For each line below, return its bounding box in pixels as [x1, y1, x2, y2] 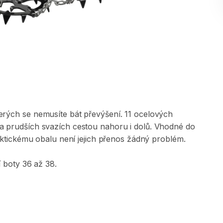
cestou [72, 121, 98, 131]
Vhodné [154, 121, 183, 131]
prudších [6, 121, 39, 131]
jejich [78, 134, 96, 144]
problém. [152, 134, 186, 144]
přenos [98, 134, 124, 144]
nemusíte [33, 109, 67, 119]
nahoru [100, 121, 128, 131]
